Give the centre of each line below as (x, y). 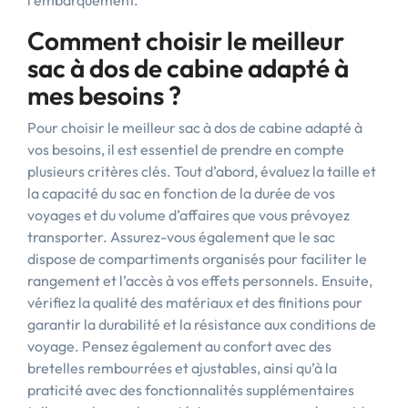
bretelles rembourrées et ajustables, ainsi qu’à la (182, 368)
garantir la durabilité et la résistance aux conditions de (202, 324)
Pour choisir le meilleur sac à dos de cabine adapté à (195, 127)
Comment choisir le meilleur (186, 41)
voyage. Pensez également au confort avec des (179, 346)
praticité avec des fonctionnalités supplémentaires (191, 390)
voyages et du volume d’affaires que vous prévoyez (189, 215)
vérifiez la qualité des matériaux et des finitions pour (195, 302)
